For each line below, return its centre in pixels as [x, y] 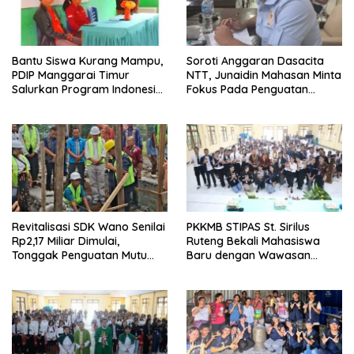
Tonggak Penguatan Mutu [79, 256]
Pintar [27, 104]
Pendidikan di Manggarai [77, 270]
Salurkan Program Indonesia [87, 90]
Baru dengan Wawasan [249, 256]
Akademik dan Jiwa [239, 270]
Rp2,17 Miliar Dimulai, [66, 241]
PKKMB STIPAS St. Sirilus [248, 227]
